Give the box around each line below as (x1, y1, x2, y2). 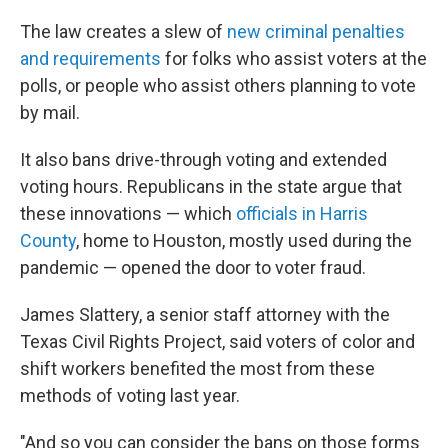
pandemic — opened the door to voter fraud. (20, 257, 366, 279)
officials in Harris (236, 203, 368, 225)
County (20, 230, 76, 252)
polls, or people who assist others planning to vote (20, 75, 416, 97)
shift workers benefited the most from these (20, 358, 375, 380)
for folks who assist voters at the (161, 48, 427, 70)
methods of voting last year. (20, 385, 240, 407)
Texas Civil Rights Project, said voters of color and (20, 331, 415, 353)
